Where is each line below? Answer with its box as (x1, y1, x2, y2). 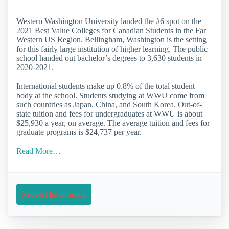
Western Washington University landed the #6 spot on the (16, 16, 201, 26)
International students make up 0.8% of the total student (16, 82, 195, 91)
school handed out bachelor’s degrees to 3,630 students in (16, 53, 202, 62)
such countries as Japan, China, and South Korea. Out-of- (16, 100, 202, 109)
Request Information (21, 190, 87, 199)
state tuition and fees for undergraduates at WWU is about (16, 109, 202, 119)
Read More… (16, 147, 61, 156)
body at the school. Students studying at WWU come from (16, 91, 204, 100)
